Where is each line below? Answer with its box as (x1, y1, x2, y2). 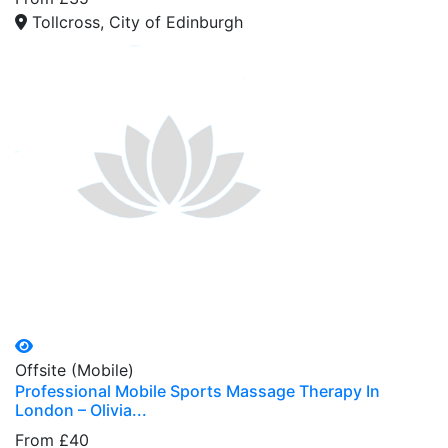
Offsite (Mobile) (15, 360, 134, 381)
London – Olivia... (15, 400, 147, 421)
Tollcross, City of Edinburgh (32, 12, 243, 33)
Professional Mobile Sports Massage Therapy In (15, 381, 380, 402)
